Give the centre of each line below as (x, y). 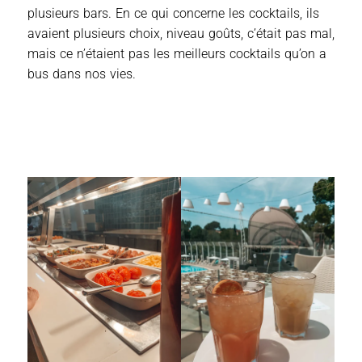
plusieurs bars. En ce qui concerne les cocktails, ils (173, 14)
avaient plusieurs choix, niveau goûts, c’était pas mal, (181, 34)
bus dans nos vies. (82, 74)
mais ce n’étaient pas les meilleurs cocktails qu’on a (177, 54)
